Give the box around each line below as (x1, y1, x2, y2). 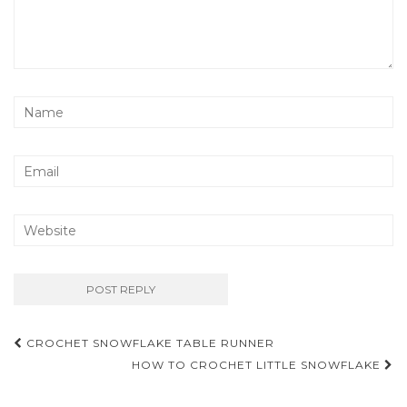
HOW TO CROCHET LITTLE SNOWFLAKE (132, 358, 384, 372)
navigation (13, 357, 149, 389)
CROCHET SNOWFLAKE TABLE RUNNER (23, 336, 274, 351)
